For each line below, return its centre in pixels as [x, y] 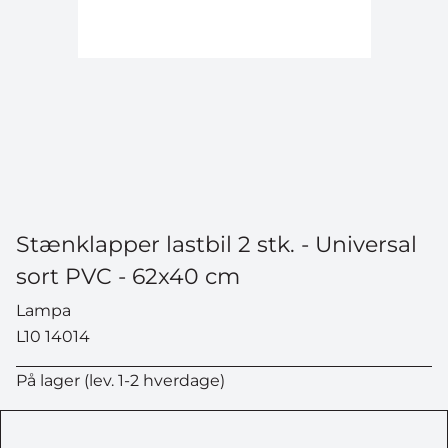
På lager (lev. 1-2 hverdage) [120, 380]
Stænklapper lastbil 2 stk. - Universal [216, 244]
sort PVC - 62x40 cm [128, 276]
